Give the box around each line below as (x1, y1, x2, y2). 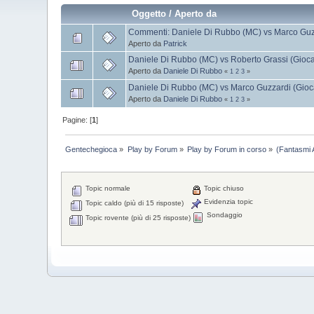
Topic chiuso (202, 184, 245, 193)
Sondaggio (205, 211, 243, 219)
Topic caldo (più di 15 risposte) (83, 199, 184, 207)
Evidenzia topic (202, 198, 254, 206)
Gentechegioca (65, 144, 118, 153)
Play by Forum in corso (187, 144, 267, 153)
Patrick (163, 39, 188, 48)
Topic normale (83, 184, 131, 193)
